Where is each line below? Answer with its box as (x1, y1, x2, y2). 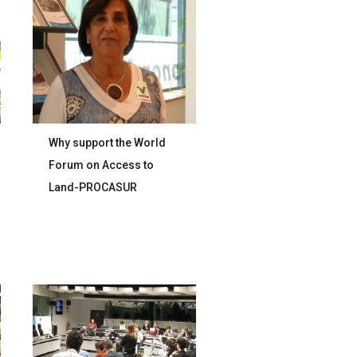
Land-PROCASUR (49, 181, 138, 194)
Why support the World (49, 136, 167, 149)
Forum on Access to (49, 159, 155, 171)
